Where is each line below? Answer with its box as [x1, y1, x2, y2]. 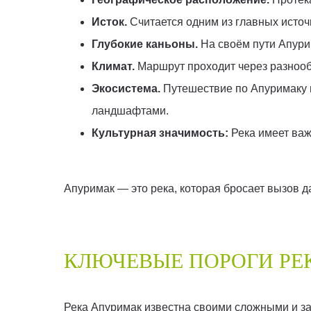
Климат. [92, 60, 137, 73]
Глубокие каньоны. [92, 38, 198, 51]
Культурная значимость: [92, 127, 231, 140]
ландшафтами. [92, 105, 169, 117]
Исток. [92, 16, 130, 28]
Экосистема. [92, 83, 163, 95]
